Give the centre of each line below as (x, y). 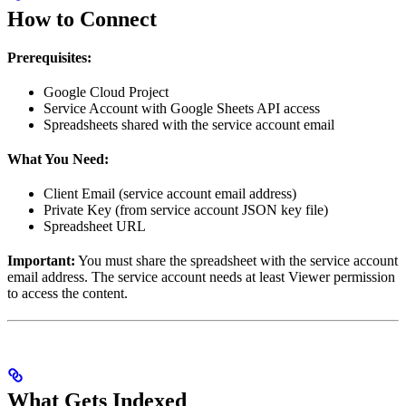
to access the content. (68, 294)
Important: (41, 261)
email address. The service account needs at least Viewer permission (201, 277)
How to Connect (82, 19)
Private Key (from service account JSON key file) (186, 210)
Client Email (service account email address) (170, 194)
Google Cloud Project (106, 92)
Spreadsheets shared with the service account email (189, 125)
